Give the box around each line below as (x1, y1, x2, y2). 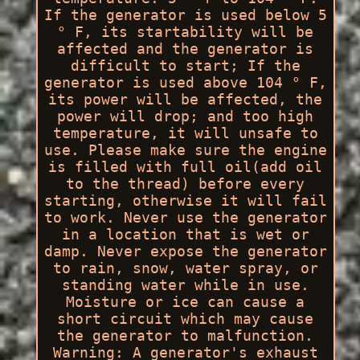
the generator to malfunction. (57, 326, 314, 344)
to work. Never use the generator (43, 208, 327, 226)
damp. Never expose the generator (43, 242, 327, 260)
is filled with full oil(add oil (48, 157, 323, 175)
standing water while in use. (61, 276, 309, 293)
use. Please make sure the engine (43, 141, 327, 158)
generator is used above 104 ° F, (43, 73, 327, 91)
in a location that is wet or (61, 225, 309, 243)
